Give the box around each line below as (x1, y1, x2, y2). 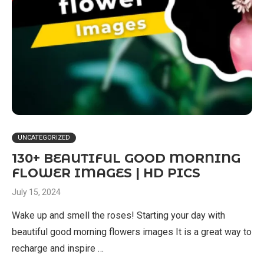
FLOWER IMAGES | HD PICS (12, 166, 200, 180)
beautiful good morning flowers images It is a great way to (12, 226, 252, 237)
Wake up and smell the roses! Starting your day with (12, 210, 225, 221)
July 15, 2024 (12, 187, 61, 197)
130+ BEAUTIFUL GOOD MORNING (12, 151, 240, 166)
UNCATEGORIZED (18, 134, 70, 141)
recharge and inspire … (12, 243, 104, 254)
